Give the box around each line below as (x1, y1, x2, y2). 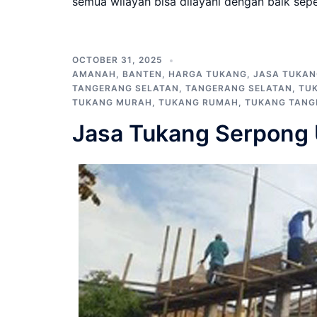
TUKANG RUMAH (158, 96, 238, 108)
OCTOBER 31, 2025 (72, 54, 163, 65)
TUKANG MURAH (72, 96, 152, 108)
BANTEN (122, 68, 162, 79)
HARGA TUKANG (168, 68, 247, 79)
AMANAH (72, 68, 116, 79)
